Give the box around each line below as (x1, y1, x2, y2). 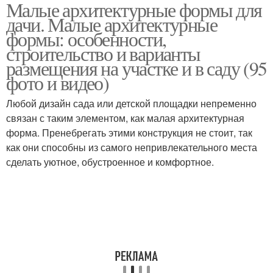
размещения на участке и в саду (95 (6, 55, 267, 81)
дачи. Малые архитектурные (6, 11, 217, 37)
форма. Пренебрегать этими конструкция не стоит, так (6, 126, 252, 140)
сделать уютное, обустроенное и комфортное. (6, 155, 214, 169)
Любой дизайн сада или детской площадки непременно (6, 96, 257, 110)
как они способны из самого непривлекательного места (6, 140, 257, 154)
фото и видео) (6, 69, 109, 96)
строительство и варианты (6, 40, 200, 66)
